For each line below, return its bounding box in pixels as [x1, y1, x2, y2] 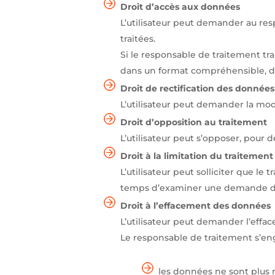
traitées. [120, 33, 156, 44]
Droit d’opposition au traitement [120, 116, 268, 128]
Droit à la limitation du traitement [120, 150, 274, 161]
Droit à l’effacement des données [120, 199, 271, 211]
